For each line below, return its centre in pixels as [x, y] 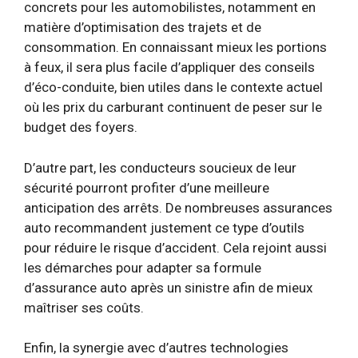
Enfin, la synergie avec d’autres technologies [156, 348]
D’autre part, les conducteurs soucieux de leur [160, 167]
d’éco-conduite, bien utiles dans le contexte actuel [173, 87]
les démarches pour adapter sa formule [143, 267]
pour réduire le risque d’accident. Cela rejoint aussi [175, 247]
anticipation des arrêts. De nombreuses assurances [178, 207]
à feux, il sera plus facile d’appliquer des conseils [169, 67]
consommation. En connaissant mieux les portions [175, 47]
